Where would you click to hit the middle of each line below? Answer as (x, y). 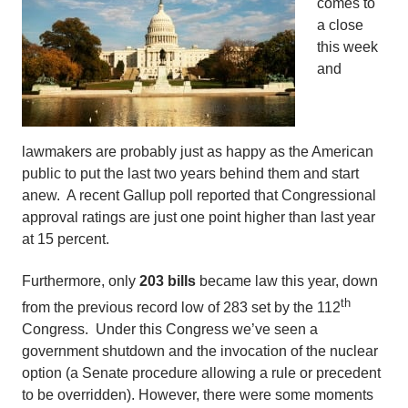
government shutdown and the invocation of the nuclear (200, 352)
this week (347, 46)
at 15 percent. (67, 239)
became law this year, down (287, 280)
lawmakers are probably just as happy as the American (198, 151)
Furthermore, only (81, 280)
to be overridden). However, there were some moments (198, 395)
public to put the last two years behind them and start (190, 173)
